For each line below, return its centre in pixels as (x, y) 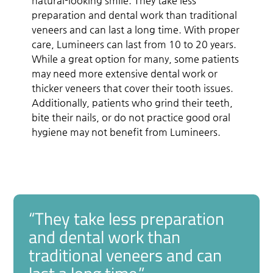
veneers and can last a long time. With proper (136, 29)
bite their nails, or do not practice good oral (131, 117)
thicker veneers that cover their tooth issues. (133, 88)
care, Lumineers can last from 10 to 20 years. (134, 44)
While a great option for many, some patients (136, 58)
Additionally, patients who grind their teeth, (133, 102)
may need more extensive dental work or (125, 73)
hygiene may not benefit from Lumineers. (126, 132)
